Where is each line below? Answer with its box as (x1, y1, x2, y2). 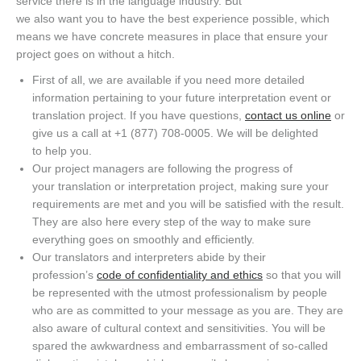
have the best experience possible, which (117, 12, 330, 26)
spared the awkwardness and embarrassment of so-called (32, 339, 328, 353)
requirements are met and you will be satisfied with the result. (32, 197, 344, 211)
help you (45, 144, 89, 158)
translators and (55, 251, 135, 264)
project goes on (16, 48, 98, 61)
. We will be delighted (210, 127, 318, 140)
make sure (254, 215, 311, 229)
